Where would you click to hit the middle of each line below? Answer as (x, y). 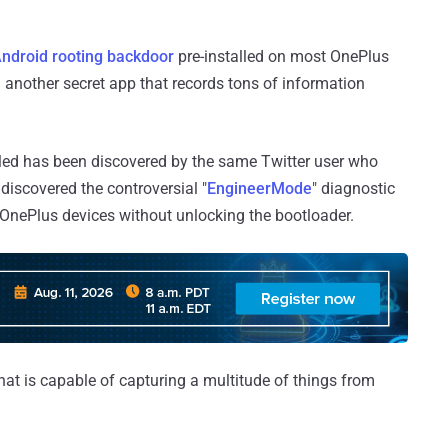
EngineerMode (259, 188)
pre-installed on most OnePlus (281, 56)
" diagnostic (353, 188)
